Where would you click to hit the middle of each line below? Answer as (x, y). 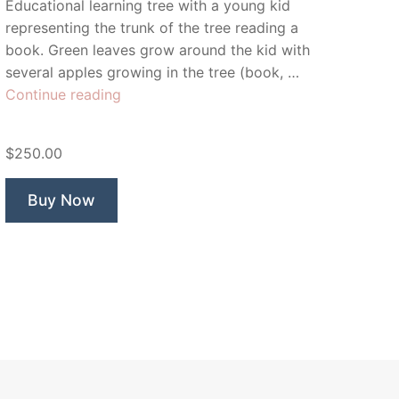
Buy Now (61, 200)
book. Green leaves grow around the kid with (158, 50)
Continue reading (63, 94)
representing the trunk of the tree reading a (152, 28)
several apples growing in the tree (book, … (152, 72)
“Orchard (150, 94)
